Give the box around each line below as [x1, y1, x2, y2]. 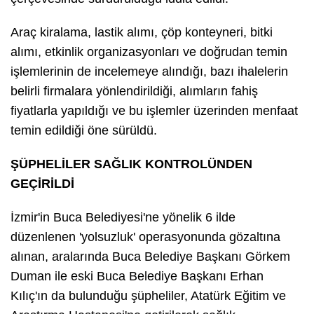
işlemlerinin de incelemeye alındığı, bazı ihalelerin [11, 64, 288, 78]
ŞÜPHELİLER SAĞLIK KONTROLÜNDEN [11, 156, 252, 171]
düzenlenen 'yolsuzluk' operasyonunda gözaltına [11, 229, 280, 244]
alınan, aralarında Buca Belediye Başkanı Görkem [11, 249, 290, 264]
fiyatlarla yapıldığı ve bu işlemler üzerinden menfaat [11, 103, 298, 118]
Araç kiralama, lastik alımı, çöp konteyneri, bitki [11, 25, 273, 39]
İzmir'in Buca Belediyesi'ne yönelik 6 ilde [11, 210, 235, 224]
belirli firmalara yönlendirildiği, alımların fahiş [11, 83, 258, 98]
